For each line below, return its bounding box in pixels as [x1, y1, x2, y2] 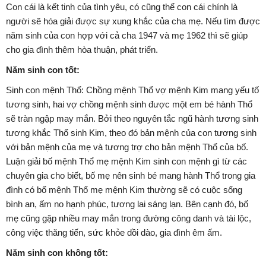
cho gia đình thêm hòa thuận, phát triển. [6, 45, 158, 55]
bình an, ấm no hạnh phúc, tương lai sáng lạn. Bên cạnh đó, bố [6, 199, 248, 210]
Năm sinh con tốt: [6, 65, 80, 75]
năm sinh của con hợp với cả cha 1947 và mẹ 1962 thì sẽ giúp [6, 30, 248, 41]
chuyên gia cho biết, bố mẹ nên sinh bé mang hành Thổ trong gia [6, 170, 255, 181]
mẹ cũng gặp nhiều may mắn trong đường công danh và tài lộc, [6, 213, 251, 224]
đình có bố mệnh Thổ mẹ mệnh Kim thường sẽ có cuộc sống [6, 185, 242, 195]
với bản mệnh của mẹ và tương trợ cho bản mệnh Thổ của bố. [6, 142, 248, 153]
